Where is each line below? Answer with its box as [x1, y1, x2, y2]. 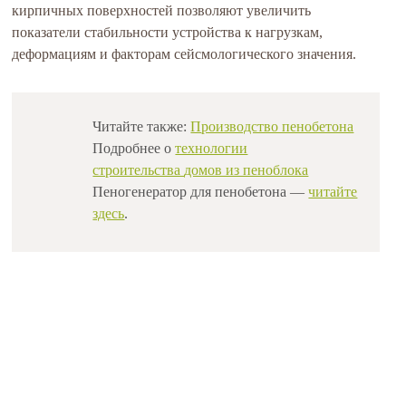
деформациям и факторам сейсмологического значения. [12, 46, 357, 62]
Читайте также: [92, 119, 191, 134]
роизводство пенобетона [201, 119, 354, 134]
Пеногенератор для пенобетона [92, 184, 287, 199]
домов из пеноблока [184, 162, 309, 178]
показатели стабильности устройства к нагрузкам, [12, 24, 324, 40]
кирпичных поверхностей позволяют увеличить [12, 3, 312, 18]
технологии [175, 140, 248, 156]
